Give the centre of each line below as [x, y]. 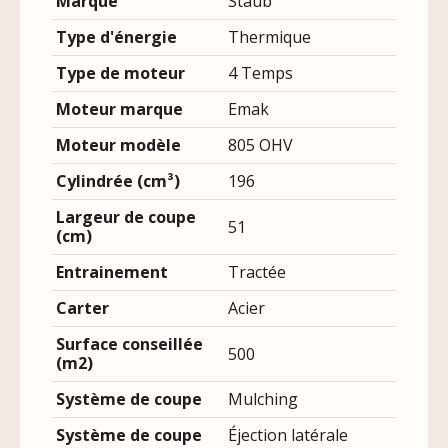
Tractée [257, 272]
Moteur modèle [118, 145]
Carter [82, 308]
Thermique [269, 37]
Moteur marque [119, 109]
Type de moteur [120, 73]
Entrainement [112, 272]
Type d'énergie [116, 37]
